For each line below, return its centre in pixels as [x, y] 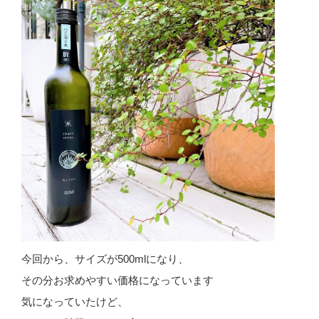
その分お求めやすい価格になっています [117, 281]
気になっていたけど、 [75, 302]
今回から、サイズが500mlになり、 [105, 259]
